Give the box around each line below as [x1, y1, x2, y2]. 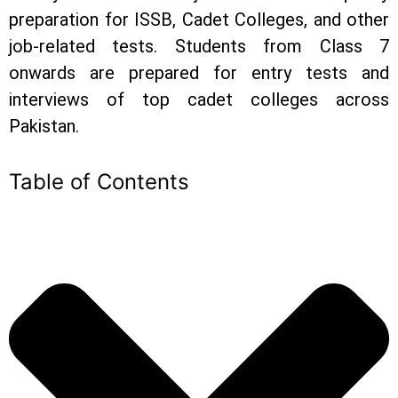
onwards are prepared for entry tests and [9, 61, 389, 84]
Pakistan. [9, 115, 79, 137]
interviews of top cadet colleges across [9, 88, 389, 110]
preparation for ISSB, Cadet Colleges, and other [9, 8, 389, 30]
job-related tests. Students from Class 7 [9, 35, 389, 57]
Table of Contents [9, 168, 189, 195]
